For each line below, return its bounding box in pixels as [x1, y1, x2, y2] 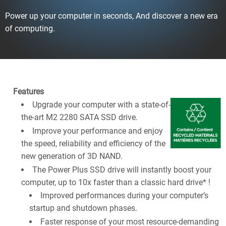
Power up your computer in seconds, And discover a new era [5, 11, 218, 21]
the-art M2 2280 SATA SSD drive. [21, 112, 138, 122]
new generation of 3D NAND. [21, 151, 123, 161]
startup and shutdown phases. [29, 203, 137, 213]
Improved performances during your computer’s [40, 190, 208, 200]
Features [13, 86, 44, 96]
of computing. [5, 23, 55, 33]
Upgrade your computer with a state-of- [32, 99, 171, 109]
